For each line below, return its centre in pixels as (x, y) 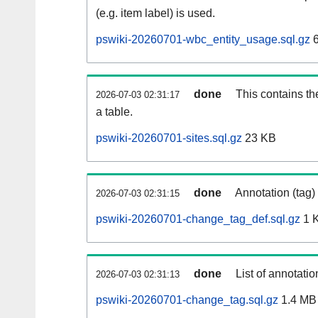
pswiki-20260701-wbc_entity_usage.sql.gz (203, 40)
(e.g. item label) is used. (155, 13)
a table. (114, 112)
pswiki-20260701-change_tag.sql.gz (187, 300)
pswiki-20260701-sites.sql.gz (169, 138)
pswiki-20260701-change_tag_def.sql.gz (198, 219)
